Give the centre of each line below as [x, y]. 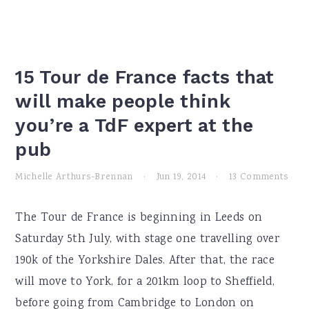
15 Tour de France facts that [145, 77]
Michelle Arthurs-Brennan [74, 177]
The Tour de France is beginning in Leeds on [139, 218]
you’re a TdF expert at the [134, 126]
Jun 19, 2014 [181, 177]
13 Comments [259, 177]
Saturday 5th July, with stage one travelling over [148, 240]
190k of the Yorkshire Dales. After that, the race [145, 261]
